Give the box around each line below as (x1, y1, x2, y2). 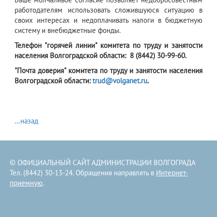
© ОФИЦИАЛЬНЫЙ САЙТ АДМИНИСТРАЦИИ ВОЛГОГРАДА (10, 157, 196, 167)
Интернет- (156, 168, 188, 177)
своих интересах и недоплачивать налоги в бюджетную (15, 15, 202, 25)
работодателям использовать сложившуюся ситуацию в (15, 5, 202, 15)
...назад (15, 116, 38, 125)
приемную (10, 178, 43, 187)
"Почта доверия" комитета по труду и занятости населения (15, 65, 202, 75)
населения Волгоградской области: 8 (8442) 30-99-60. (15, 50, 186, 60)
